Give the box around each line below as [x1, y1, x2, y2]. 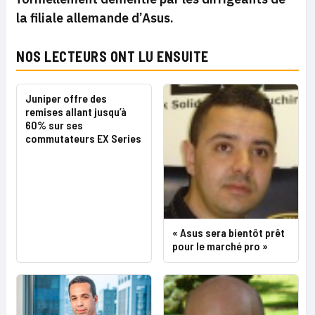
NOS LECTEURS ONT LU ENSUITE [16, 48, 209, 65]
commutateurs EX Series [25, 131, 141, 145]
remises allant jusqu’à [25, 105, 127, 118]
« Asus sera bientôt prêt [172, 226, 285, 239]
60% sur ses [25, 118, 83, 131]
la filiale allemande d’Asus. [16, 10, 174, 26]
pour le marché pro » [172, 239, 268, 252]
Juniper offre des [25, 91, 107, 105]
